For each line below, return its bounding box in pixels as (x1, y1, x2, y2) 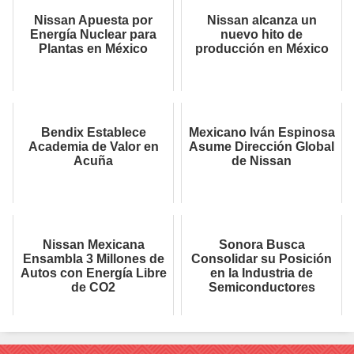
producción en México (194, 42, 329, 56)
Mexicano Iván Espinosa (188, 126, 335, 140)
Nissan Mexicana (42, 238, 145, 252)
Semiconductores (208, 281, 315, 295)
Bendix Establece (40, 126, 146, 140)
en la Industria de (210, 266, 313, 281)
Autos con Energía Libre (20, 266, 167, 281)
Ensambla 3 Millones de (22, 252, 164, 266)
